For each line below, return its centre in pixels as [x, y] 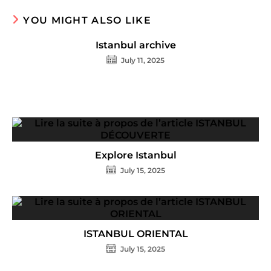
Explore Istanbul [135, 155]
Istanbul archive [135, 45]
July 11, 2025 [143, 60]
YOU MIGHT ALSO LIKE [87, 21]
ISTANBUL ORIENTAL [135, 234]
